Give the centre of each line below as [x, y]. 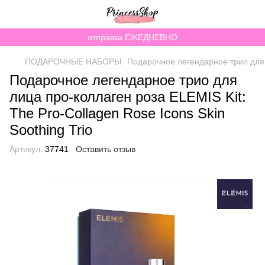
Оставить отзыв [106, 149]
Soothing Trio [51, 130]
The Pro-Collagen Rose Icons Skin [117, 113]
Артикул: [26, 149]
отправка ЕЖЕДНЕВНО [132, 37]
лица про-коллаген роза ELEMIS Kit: [128, 97]
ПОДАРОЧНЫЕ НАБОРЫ [73, 62]
